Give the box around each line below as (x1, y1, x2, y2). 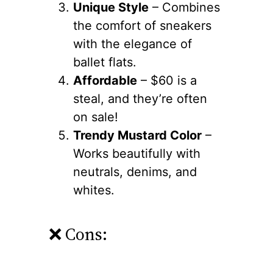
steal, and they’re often (73, 91, 207, 107)
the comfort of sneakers (73, 18, 211, 34)
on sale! (73, 110, 118, 125)
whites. (73, 183, 115, 198)
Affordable (73, 73, 137, 88)
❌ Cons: (49, 222, 107, 246)
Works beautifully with (73, 146, 200, 161)
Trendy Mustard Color (73, 128, 202, 143)
